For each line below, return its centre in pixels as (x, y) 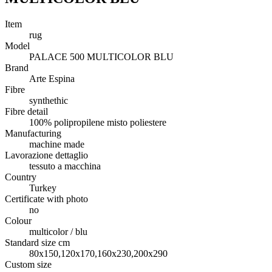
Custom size (28, 264)
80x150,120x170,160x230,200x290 (98, 253)
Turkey (43, 188)
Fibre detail (26, 111)
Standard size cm (37, 242)
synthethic (49, 100)
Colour (18, 220)
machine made (57, 144)
